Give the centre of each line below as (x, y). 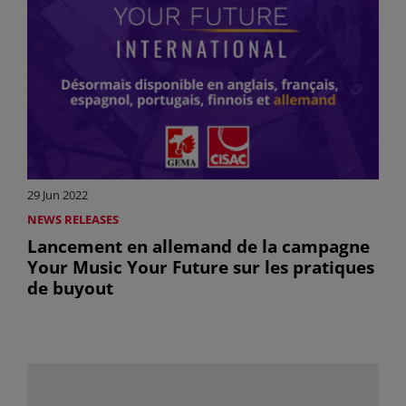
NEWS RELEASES (73, 219)
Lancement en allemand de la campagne (198, 246)
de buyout (70, 287)
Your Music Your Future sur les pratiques (201, 266)
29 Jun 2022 (58, 194)
